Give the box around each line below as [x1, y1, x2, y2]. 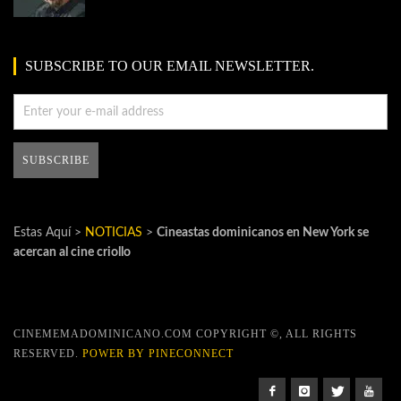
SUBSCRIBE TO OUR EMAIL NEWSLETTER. [25, 56, 314, 74]
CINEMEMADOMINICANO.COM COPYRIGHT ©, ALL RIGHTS [13, 328, 357, 341]
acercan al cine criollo [13, 246, 131, 260]
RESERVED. [13, 347, 82, 361]
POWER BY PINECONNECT [82, 347, 234, 361]
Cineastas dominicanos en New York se [157, 226, 369, 240]
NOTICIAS [85, 226, 142, 240]
